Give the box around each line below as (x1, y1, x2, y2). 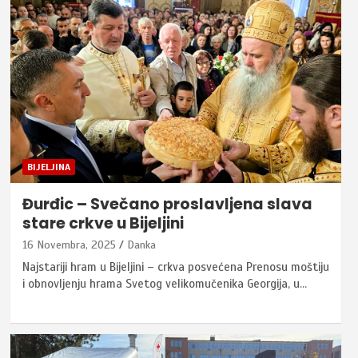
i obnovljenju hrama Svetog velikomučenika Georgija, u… (22, 276, 307, 291)
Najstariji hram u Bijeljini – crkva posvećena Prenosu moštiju (22, 259, 329, 274)
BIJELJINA (26, 161, 70, 173)
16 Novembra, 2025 (22, 237, 116, 252)
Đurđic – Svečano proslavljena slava (22, 193, 312, 215)
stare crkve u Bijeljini (22, 212, 184, 234)
